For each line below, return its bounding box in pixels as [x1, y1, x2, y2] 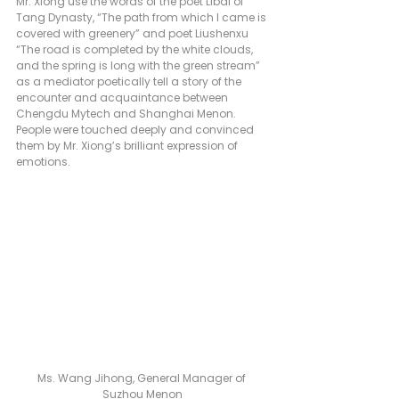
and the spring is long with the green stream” [16, 57, 263, 73]
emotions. [16, 153, 70, 169]
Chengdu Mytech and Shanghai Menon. [16, 105, 239, 121]
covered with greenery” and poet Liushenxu [16, 25, 251, 41]
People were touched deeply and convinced [16, 121, 256, 137]
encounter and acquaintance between [16, 89, 231, 105]
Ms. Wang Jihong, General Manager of [37, 370, 248, 386]
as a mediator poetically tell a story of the [16, 73, 244, 89]
